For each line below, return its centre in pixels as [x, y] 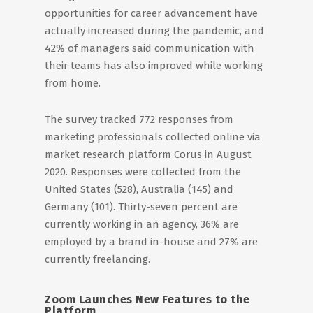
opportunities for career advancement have [151, 13]
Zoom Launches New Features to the [147, 299]
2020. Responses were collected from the [143, 172]
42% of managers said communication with [150, 48]
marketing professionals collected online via [153, 137]
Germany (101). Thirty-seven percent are [141, 207]
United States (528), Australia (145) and [139, 189]
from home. [73, 83]
